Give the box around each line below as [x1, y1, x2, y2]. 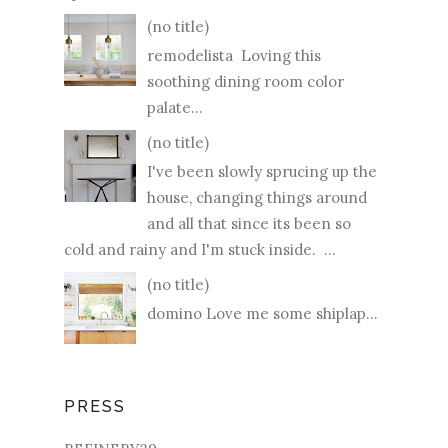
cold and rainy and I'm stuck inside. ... [64, 240, 336, 260]
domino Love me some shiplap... [147, 304, 378, 324]
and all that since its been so [147, 214, 351, 234]
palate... [147, 98, 203, 118]
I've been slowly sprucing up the [147, 162, 377, 182]
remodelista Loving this [147, 46, 321, 66]
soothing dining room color [147, 72, 344, 92]
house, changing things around [147, 188, 367, 208]
